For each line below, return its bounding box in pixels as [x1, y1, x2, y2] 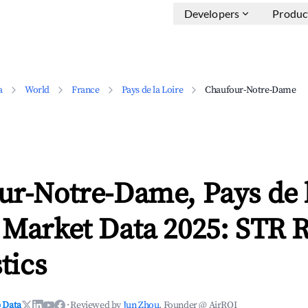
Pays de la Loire [121, 84, 184, 96]
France [71, 84, 100, 96]
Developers [184, 7, 240, 20]
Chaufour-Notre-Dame [205, 84, 296, 96]
